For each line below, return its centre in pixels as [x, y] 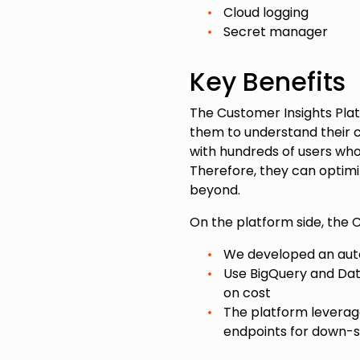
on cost [247, 293]
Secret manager [276, 32]
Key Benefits [268, 82]
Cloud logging [266, 13]
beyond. [217, 190]
